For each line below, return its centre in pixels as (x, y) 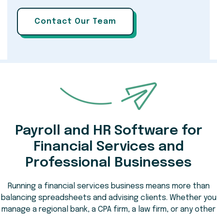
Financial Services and (108, 147)
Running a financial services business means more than (108, 186)
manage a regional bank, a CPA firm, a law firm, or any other (108, 210)
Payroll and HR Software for (108, 131)
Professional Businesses (108, 163)
